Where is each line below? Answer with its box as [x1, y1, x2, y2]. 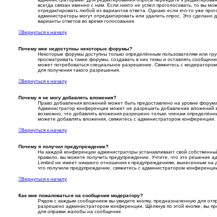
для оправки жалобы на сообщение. [38, 209, 123, 215]
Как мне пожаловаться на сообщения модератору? [18, 193, 143, 199]
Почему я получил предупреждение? [18, 144, 108, 150]
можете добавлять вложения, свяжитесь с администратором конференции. [38, 116, 216, 122]
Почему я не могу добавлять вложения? [18, 95, 116, 101]
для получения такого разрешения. [38, 67, 120, 73]
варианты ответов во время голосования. [38, 18, 135, 24]
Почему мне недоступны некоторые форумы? [18, 46, 132, 52]
